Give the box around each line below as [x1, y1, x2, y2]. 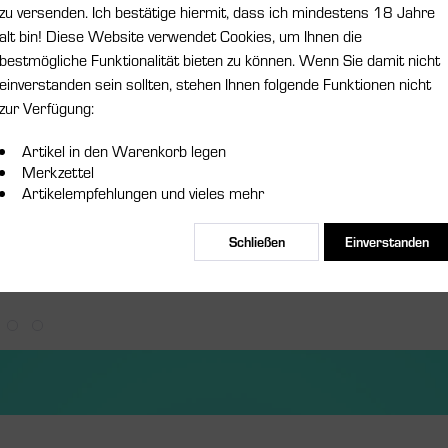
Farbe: [370, 16, 408, 35]
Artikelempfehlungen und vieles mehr [22, 181, 264, 203]
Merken [393, 162, 438, 181]
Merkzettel [22, 160, 94, 182]
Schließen [228, 231, 285, 251]
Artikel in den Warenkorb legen [22, 139, 226, 161]
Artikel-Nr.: [370, 202, 435, 221]
